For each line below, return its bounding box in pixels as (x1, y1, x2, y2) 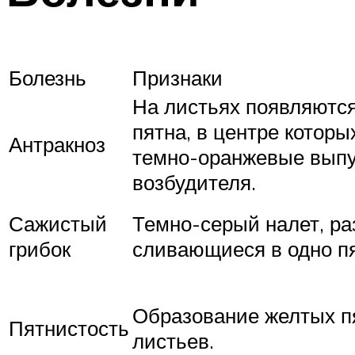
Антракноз (9, 132, 105, 158)
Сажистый (9, 211, 107, 237)
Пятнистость (9, 315, 129, 342)
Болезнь (9, 65, 86, 91)
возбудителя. (132, 170, 256, 196)
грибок (9, 236, 71, 262)
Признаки (132, 65, 223, 91)
